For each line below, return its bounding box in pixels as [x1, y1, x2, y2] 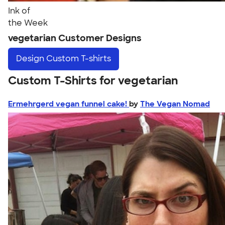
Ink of [8, 6, 30, 16]
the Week [8, 18, 48, 28]
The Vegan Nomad [140, 98, 210, 109]
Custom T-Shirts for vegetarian [8, 73, 178, 88]
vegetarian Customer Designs [8, 32, 142, 44]
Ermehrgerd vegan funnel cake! [8, 98, 129, 109]
